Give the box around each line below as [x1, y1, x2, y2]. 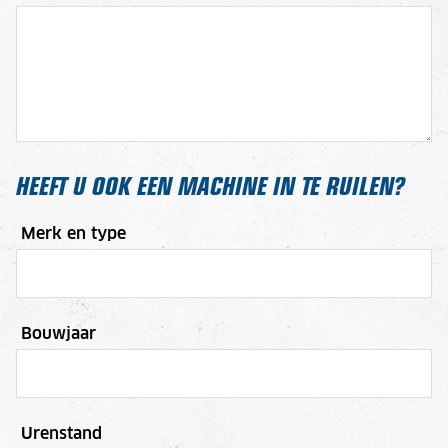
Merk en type [21, 225, 126, 242]
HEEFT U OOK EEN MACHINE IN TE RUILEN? [16, 166, 404, 202]
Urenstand [21, 425, 102, 442]
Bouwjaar [21, 325, 96, 342]
